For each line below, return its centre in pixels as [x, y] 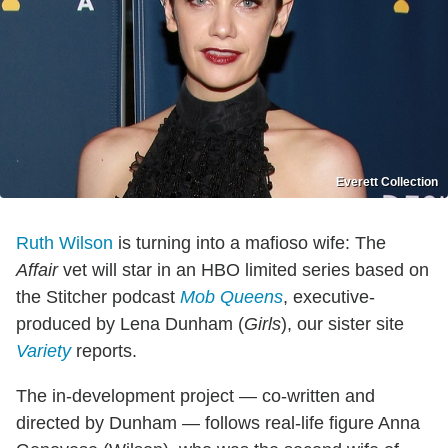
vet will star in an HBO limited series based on [243, 270]
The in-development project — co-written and [195, 396]
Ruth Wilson [64, 243]
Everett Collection [387, 182]
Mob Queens [231, 297]
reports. [104, 351]
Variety [43, 351]
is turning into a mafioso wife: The [249, 243]
